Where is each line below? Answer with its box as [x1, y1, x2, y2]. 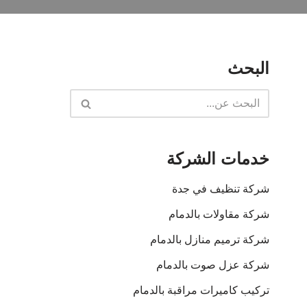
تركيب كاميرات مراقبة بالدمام [133, 284, 269, 296]
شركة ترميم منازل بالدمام [150, 234, 269, 245]
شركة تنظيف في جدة [172, 183, 269, 195]
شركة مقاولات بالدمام [169, 208, 269, 220]
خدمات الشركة [167, 149, 269, 168]
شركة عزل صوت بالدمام [156, 259, 269, 271]
